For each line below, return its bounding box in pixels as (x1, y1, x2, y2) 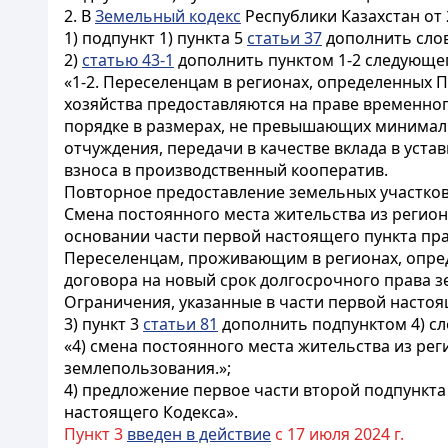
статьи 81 (143, 313, 218, 335)
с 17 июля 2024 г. (271, 423, 404, 445)
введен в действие (127, 423, 271, 445)
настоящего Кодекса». (64, 401, 238, 423)
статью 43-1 (82, 49, 174, 71)
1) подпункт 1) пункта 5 (64, 27, 247, 49)
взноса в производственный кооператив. (64, 159, 388, 181)
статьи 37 (247, 27, 322, 49)
